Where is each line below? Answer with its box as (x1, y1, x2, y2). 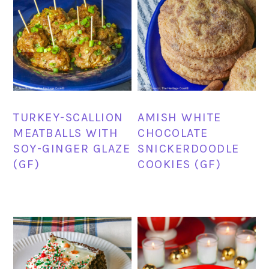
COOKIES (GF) (138, 157, 222, 171)
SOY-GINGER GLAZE (13, 141, 131, 156)
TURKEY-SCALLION (13, 110, 124, 124)
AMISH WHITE (138, 110, 222, 124)
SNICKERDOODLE (138, 141, 240, 156)
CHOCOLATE (138, 125, 208, 140)
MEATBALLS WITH (13, 125, 119, 140)
